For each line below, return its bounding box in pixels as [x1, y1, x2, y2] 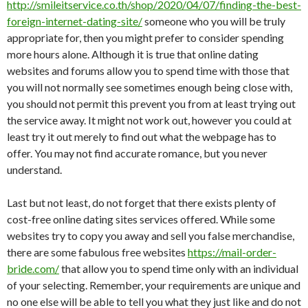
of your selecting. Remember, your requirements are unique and [7, 278, 300, 291]
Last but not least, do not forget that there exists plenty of [7, 195, 276, 209]
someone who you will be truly [142, 14, 285, 27]
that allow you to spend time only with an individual [59, 261, 298, 275]
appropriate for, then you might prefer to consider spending [7, 30, 284, 44]
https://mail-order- [188, 245, 276, 258]
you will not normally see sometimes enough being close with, [7, 80, 292, 93]
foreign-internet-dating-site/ [7, 14, 142, 27]
